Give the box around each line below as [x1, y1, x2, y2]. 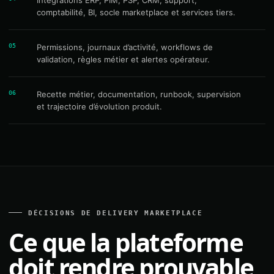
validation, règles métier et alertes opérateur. [37, 54, 210, 64]
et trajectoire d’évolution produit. [37, 102, 162, 111]
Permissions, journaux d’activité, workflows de [37, 42, 213, 52]
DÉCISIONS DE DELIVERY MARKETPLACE [28, 209, 203, 217]
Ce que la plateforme [9, 226, 243, 259]
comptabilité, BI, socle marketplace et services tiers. [37, 7, 235, 17]
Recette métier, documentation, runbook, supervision [37, 89, 241, 99]
